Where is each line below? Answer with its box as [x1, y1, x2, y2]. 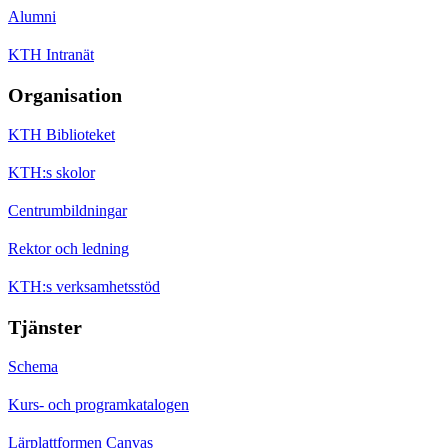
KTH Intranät [8, 45, 94, 63]
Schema [8, 357, 58, 375]
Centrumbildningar [8, 201, 127, 219]
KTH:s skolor [8, 163, 95, 181]
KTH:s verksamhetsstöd [8, 277, 160, 295]
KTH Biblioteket [8, 125, 115, 143]
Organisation [8, 83, 122, 106]
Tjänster [8, 315, 82, 338]
